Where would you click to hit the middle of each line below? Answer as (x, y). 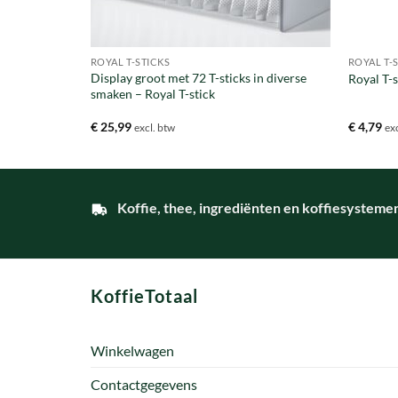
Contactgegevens (144, 385)
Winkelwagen (132, 351)
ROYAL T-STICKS (130, 62)
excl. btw (154, 128)
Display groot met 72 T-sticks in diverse (198, 77)
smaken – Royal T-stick (152, 93)
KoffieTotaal (144, 295)
